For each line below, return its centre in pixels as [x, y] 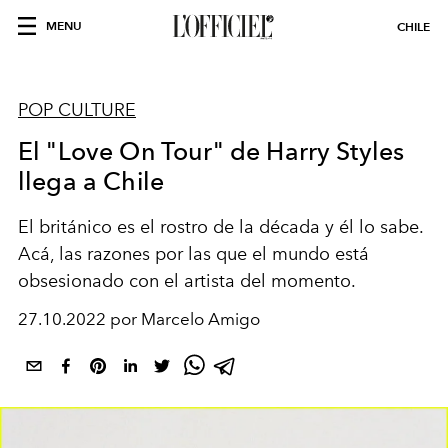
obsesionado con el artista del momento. [189, 281]
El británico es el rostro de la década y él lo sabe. [220, 227]
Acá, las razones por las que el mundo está [193, 254]
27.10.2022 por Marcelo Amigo [139, 319]
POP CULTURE [77, 110]
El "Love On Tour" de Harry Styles [211, 151]
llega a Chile [91, 181]
